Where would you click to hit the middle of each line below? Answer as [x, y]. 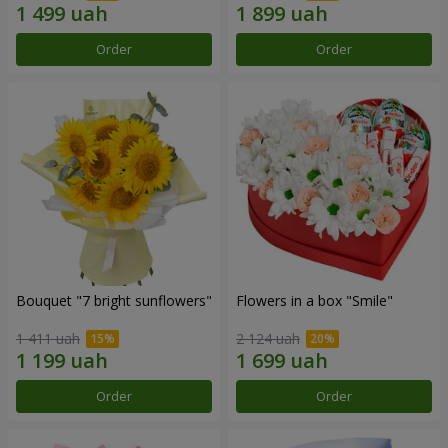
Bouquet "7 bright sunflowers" [114, 300]
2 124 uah [268, 339]
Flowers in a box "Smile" [314, 300]
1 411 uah [48, 339]
